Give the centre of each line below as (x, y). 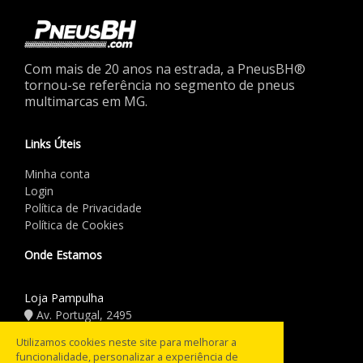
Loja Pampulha (64, 297)
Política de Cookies (74, 224)
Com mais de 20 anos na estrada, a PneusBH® (165, 68)
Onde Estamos (63, 254)
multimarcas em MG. (86, 101)
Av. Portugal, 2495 (83, 314)
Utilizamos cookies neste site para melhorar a (126, 342)
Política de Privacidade (83, 207)
